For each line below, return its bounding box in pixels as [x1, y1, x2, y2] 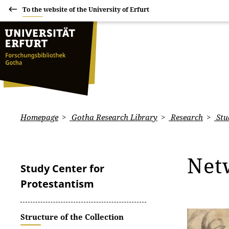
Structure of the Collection [20, 212, 124, 222]
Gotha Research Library [70, 112, 157, 122]
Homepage [20, 112, 58, 122]
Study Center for [20, 162, 104, 175]
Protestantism [20, 177, 94, 191]
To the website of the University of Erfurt [22, 5, 149, 14]
